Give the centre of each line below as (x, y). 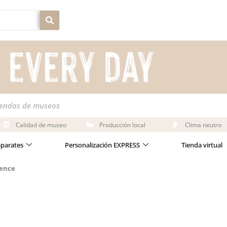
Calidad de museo (41, 125)
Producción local (122, 125)
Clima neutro (203, 125)
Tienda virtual (202, 145)
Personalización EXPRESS (102, 145)
